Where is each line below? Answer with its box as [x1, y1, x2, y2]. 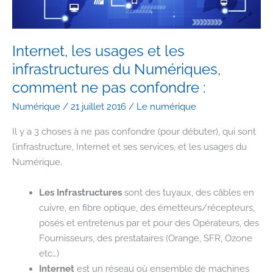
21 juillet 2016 [71, 101, 129, 112]
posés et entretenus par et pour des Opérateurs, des [38, 218, 259, 229]
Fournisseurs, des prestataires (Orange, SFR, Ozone [38, 233, 252, 244]
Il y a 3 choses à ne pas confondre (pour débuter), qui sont [12, 126, 256, 136]
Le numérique [136, 101, 196, 112]
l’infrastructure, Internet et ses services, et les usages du [12, 141, 247, 152]
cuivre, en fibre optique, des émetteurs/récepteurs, [38, 202, 255, 213]
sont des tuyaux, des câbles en [121, 187, 254, 198]
